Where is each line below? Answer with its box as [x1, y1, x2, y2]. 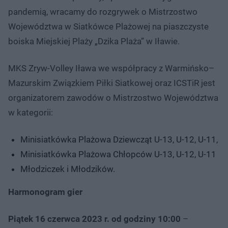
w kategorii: [8, 107, 53, 118]
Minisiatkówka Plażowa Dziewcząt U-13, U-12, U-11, [20, 134, 218, 145]
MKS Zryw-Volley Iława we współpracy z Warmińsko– [8, 63, 214, 73]
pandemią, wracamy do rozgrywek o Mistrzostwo [8, 6, 197, 17]
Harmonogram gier [8, 186, 82, 197]
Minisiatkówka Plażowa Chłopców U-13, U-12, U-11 [20, 149, 216, 159]
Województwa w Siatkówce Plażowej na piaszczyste [8, 21, 209, 32]
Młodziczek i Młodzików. [20, 163, 115, 174]
